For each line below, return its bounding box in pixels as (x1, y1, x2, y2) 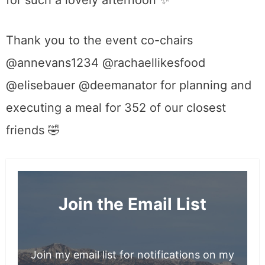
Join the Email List (59, 194, 206, 215)
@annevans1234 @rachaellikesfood (6, 56, 205, 70)
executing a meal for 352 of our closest (6, 101, 226, 115)
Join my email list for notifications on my (31, 248, 234, 261)
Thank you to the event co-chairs (6, 33, 193, 48)
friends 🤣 (6, 123, 60, 138)
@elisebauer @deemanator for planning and (6, 78, 251, 93)
